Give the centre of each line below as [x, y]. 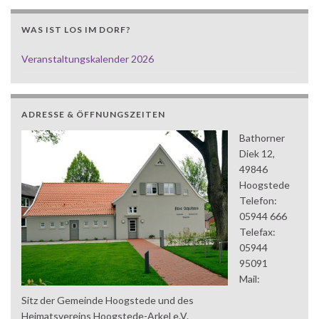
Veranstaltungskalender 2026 [88, 59]
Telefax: [257, 232]
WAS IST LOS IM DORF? [76, 30]
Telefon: [258, 201]
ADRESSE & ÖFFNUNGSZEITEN [93, 115]
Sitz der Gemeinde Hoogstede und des [108, 300]
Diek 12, [257, 154]
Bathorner [262, 138]
